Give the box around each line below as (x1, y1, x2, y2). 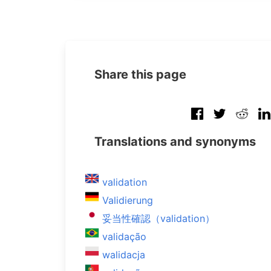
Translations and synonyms (94, 134, 256, 149)
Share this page (94, 67, 186, 82)
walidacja (102, 249, 145, 261)
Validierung (102, 194, 153, 206)
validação (102, 230, 146, 243)
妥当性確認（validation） (102, 212, 215, 224)
